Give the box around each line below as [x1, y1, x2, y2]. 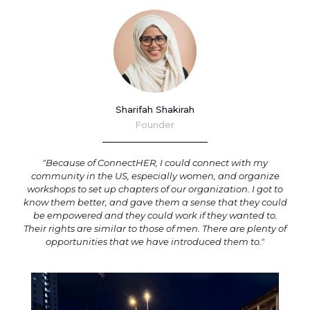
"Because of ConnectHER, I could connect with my [42, 156, 268, 168]
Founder [136, 118, 174, 130]
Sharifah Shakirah [116, 103, 194, 115]
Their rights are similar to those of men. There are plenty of [24, 222, 286, 234]
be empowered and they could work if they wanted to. [33, 209, 277, 221]
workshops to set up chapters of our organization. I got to [27, 183, 283, 194]
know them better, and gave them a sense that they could [23, 196, 287, 208]
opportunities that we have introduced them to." [46, 235, 264, 247]
